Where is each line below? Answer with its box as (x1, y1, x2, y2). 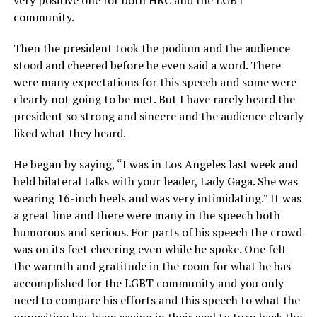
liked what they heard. (13, 125, 126, 141)
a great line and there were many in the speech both (13, 207, 280, 223)
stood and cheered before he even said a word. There (13, 57, 281, 73)
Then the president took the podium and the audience (13, 40, 290, 56)
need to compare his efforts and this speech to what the (13, 292, 300, 308)
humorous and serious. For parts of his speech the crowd (13, 224, 302, 240)
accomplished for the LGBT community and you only (13, 275, 284, 291)
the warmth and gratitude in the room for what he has (13, 258, 291, 274)
